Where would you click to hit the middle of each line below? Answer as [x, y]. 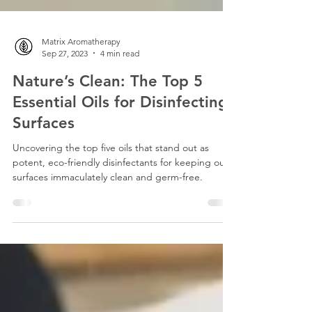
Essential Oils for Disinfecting [120, 163]
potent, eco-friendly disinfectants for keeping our [120, 223]
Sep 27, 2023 [65, 114]
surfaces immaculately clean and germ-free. [108, 238]
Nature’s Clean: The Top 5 [108, 142]
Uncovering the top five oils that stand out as [111, 209]
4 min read [120, 114]
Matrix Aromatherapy [81, 102]
